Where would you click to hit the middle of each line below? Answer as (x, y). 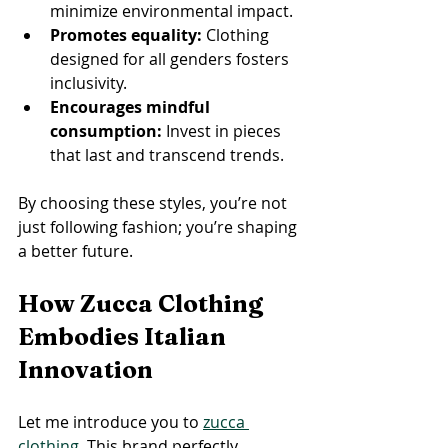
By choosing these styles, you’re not (154, 202)
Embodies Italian (124, 336)
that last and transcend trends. (167, 154)
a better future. (75, 250)
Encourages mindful (132, 106)
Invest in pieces (223, 130)
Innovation (85, 369)
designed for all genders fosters (171, 58)
